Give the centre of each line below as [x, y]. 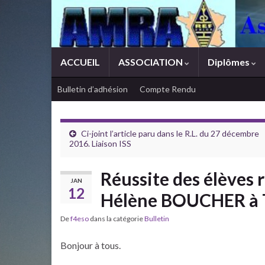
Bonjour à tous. [91, 245]
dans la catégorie [117, 219]
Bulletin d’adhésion [93, 89]
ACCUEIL [80, 62]
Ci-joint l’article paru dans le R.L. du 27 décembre [170, 133]
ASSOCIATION [151, 62]
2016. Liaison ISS [100, 143]
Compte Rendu [168, 89]
